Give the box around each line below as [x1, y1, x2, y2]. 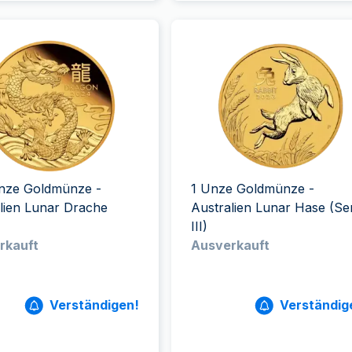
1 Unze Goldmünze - [190, 181, 314, 196]
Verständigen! [49, 297, 139, 313]
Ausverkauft [190, 237, 269, 253]
